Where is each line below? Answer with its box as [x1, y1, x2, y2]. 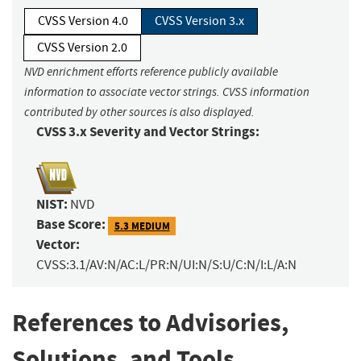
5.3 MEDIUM [114, 218, 170, 233]
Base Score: [36, 215, 106, 234]
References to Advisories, [12, 306, 288, 340]
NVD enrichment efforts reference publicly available [24, 64, 278, 80]
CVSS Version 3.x [155, 13, 244, 30]
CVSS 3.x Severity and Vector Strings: [36, 122, 259, 142]
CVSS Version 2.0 [37, 39, 127, 56]
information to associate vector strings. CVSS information [24, 85, 309, 100]
